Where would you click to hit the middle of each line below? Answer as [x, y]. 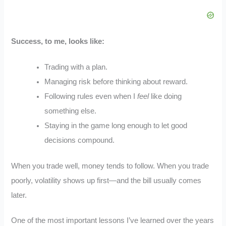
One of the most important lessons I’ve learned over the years [113, 221]
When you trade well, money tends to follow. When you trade [110, 166]
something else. [71, 111]
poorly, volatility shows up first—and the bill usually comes [106, 180]
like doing [165, 96]
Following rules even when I [91, 96]
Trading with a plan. [76, 67]
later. [19, 195]
